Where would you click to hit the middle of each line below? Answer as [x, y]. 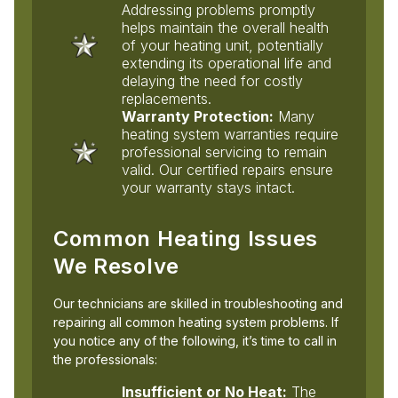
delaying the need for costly [213, 80]
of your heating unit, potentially [223, 45]
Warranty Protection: [198, 116]
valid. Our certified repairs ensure [228, 169]
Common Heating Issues [186, 238]
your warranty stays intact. [209, 187]
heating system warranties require [231, 134]
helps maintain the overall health [226, 27]
